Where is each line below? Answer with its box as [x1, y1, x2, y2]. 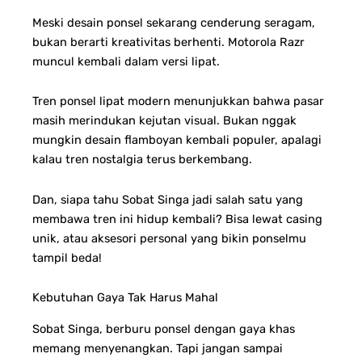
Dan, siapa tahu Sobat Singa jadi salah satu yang [32, 192, 303, 207]
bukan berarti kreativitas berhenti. [32, 34, 228, 49]
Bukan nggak [223, 113, 297, 128]
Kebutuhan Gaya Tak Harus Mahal [32, 290, 218, 305]
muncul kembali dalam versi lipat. [32, 53, 220, 69]
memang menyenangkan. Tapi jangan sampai [32, 340, 283, 356]
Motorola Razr [228, 34, 305, 49]
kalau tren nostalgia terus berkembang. [32, 152, 252, 167]
